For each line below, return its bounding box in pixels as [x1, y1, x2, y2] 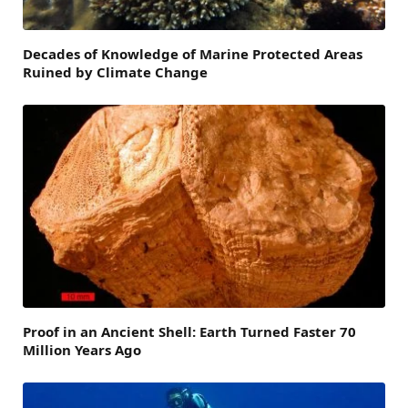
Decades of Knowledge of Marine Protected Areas [23, 44, 362, 63]
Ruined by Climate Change [23, 62, 208, 81]
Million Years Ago [23, 341, 141, 360]
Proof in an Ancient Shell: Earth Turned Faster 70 [23, 322, 356, 342]
